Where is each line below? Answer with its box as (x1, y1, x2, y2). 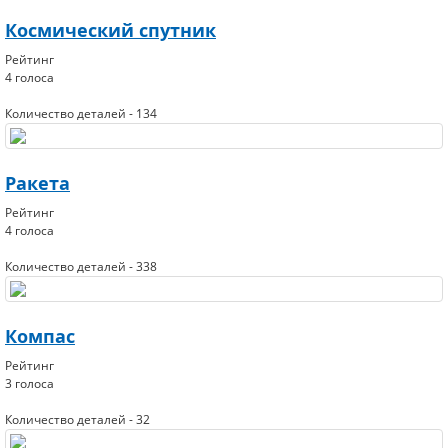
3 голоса (5, 375, 54, 392)
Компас (5, 324, 75, 349)
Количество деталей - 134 (5, 105, 157, 122)
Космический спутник (5, 18, 216, 43)
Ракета (5, 171, 70, 196)
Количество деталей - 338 (5, 258, 157, 275)
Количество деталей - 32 (5, 411, 150, 428)
